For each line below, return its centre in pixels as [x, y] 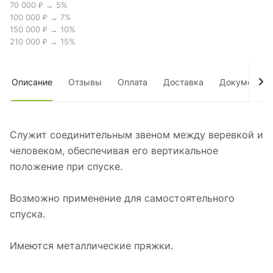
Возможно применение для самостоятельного [122, 198]
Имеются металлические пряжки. [91, 246]
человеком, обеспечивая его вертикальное [114, 151]
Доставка [183, 82]
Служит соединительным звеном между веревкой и [136, 135]
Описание [32, 82]
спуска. [30, 214]
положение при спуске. [66, 167]
